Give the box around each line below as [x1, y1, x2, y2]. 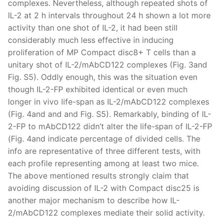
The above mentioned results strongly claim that [8, 170, 189, 181]
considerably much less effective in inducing [8, 35, 174, 45]
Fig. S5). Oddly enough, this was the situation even [8, 72, 197, 82]
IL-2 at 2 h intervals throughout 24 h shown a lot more [8, 10, 211, 20]
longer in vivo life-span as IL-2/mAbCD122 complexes [8, 96, 209, 107]
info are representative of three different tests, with [8, 146, 200, 156]
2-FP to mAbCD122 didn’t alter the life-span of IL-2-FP [8, 121, 212, 131]
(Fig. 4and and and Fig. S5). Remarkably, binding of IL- [8, 109, 211, 119]
